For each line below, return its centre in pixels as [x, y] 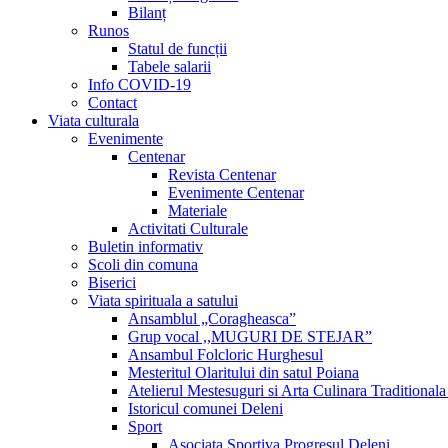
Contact [112, 102]
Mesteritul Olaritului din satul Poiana [243, 372]
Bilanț [147, 12]
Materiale [197, 210]
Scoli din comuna [143, 264]
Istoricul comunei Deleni [205, 408]
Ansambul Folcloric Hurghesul [225, 354]
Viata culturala [93, 120]
